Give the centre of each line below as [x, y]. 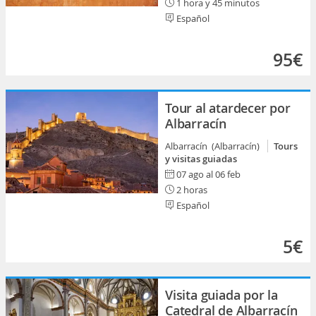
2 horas [191, 190]
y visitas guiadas [201, 159]
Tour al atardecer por [228, 108]
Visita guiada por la [222, 295]
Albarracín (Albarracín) [214, 146]
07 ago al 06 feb [208, 174]
